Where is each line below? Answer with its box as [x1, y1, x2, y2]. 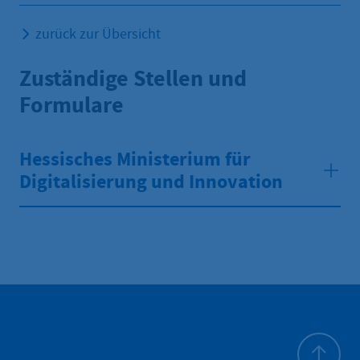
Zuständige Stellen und [19, 63, 247, 93]
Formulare [19, 89, 124, 120]
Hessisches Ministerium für [19, 146, 251, 173]
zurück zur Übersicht [35, 24, 161, 43]
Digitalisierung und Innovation [19, 169, 283, 195]
